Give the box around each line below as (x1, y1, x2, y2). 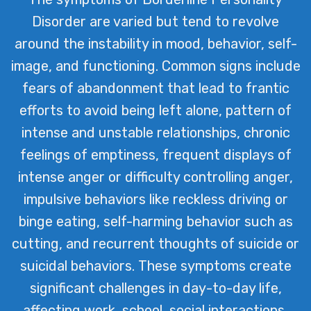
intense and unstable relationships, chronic (21, 124, 290, 141)
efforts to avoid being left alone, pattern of (19, 101, 292, 119)
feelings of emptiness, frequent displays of (19, 146, 292, 163)
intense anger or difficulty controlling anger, (18, 168, 293, 185)
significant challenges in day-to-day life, (29, 279, 282, 296)
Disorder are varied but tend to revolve (32, 12, 279, 30)
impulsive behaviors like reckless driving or (23, 190, 288, 208)
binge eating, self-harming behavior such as (18, 212, 293, 230)
